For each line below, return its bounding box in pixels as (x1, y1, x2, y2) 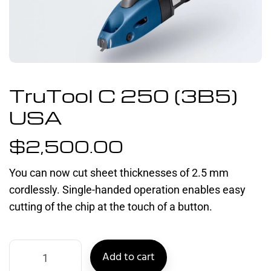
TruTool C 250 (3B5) (9, 83, 238, 107)
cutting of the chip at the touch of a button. (9, 200, 212, 213)
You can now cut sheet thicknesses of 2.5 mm (9, 166, 229, 179)
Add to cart (102, 248, 155, 266)
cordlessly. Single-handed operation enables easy (9, 183, 246, 196)
